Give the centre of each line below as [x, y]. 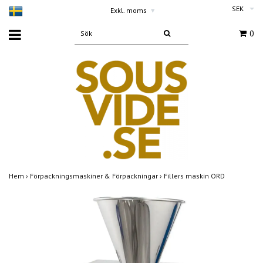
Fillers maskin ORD [195, 176]
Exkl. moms [129, 10]
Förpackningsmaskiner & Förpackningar [95, 176]
